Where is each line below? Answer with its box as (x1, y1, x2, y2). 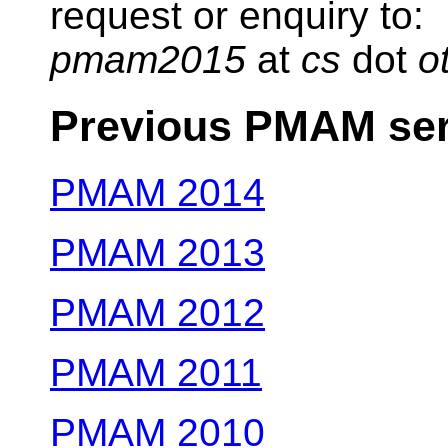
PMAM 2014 (50, 171, 265, 215)
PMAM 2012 (50, 291, 265, 335)
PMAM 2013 (50, 231, 265, 275)
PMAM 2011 (50, 351, 262, 395)
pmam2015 (50, 38, 246, 82)
